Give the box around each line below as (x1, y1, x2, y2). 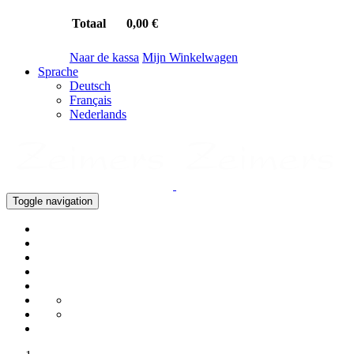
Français (70, 92, 111, 107)
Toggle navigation (13, 194, 92, 207)
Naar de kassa (70, 50, 139, 64)
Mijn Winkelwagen (142, 50, 238, 64)
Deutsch (70, 78, 111, 92)
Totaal (72, 16, 106, 30)
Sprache (38, 64, 78, 78)
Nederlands (70, 107, 126, 121)
